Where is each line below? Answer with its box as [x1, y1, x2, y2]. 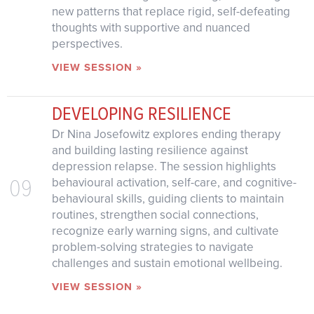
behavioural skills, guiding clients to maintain [51, 189, 284, 207]
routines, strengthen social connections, [51, 205, 259, 224]
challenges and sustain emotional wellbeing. [51, 254, 282, 272]
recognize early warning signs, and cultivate [51, 221, 279, 240]
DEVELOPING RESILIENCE [51, 99, 231, 126]
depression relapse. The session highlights [51, 157, 276, 175]
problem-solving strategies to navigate [51, 238, 254, 256]
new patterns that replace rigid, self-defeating [51, 2, 290, 20]
